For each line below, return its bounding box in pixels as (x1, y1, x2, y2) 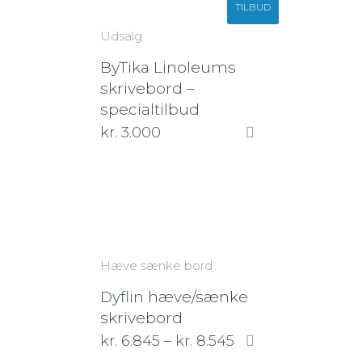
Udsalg (100, 28, 142, 44)
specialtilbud (100, 100, 200, 119)
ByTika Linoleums (100, 58, 236, 77)
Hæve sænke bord (100, 258, 213, 273)
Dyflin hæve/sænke (100, 288, 248, 306)
